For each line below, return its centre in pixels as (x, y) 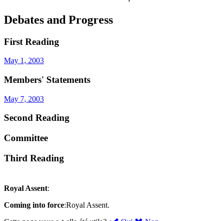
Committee (26, 138)
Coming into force (34, 205)
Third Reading (34, 158)
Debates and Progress (58, 19)
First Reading (32, 41)
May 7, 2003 (24, 99)
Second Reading (37, 118)
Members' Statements (47, 79)
